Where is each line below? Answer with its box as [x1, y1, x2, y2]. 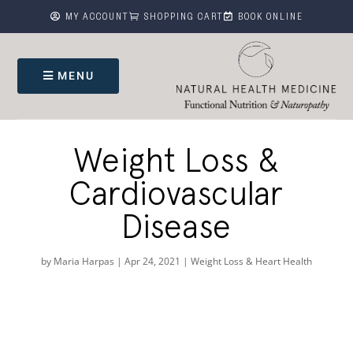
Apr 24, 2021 [124, 254, 180, 268]
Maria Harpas [53, 254, 114, 268]
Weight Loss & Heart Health [190, 254, 312, 268]
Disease [121, 206, 232, 245]
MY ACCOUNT [65, 13, 129, 24]
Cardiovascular [69, 173, 284, 212]
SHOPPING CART [143, 13, 224, 24]
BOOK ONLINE [237, 13, 303, 24]
